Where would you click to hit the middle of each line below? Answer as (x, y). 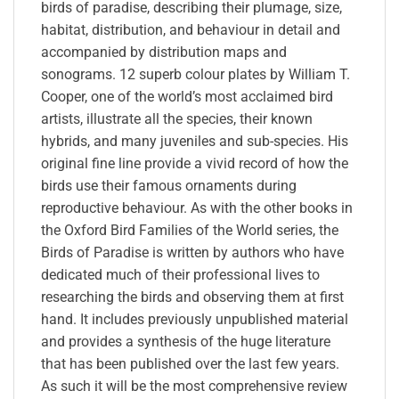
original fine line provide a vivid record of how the (195, 163)
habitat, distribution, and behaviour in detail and (191, 29)
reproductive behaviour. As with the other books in (197, 208)
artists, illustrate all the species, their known (177, 118)
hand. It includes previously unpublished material (195, 319)
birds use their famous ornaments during (169, 185)
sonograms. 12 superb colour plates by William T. (195, 74)
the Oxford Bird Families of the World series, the (190, 230)
